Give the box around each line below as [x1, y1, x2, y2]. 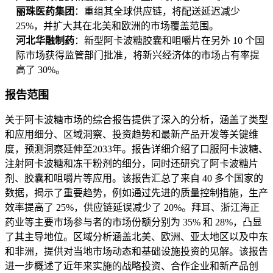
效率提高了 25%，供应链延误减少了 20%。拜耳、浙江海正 [5, 202, 260, 213]
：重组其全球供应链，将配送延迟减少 [74, 6, 240, 17]
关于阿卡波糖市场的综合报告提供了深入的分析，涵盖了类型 [5, 115, 268, 126]
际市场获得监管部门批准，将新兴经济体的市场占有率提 [16, 50, 260, 61]
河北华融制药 [16, 35, 74, 46]
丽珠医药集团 [16, 6, 74, 17]
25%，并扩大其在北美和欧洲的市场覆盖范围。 [16, 21, 219, 32]
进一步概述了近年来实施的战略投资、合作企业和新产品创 [5, 261, 258, 272]
